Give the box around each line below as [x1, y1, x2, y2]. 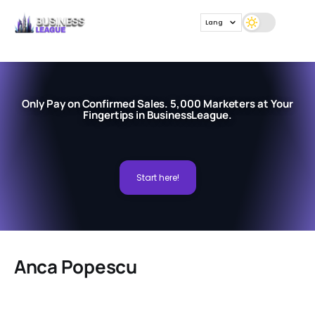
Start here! [136, 171, 179, 184]
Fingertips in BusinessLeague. [83, 107, 232, 122]
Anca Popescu [14, 254, 137, 279]
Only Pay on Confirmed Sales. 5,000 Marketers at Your [22, 96, 293, 111]
